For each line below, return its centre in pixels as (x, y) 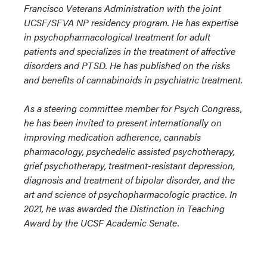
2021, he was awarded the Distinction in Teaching (124, 208)
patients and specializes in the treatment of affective (130, 51)
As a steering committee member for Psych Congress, (133, 108)
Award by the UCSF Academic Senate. (102, 222)
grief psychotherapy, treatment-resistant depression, (129, 165)
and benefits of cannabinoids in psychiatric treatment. (133, 79)
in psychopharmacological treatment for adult (117, 36)
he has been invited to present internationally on (123, 122)
